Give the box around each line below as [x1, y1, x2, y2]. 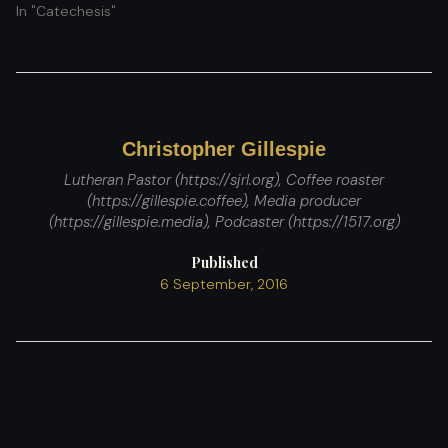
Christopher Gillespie [122, 138, 326, 161]
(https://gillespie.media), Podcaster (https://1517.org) [48, 212, 400, 233]
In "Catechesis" [16, 2, 116, 21]
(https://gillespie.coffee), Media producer [87, 191, 361, 212]
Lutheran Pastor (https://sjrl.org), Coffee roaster [64, 170, 384, 191]
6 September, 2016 [160, 275, 288, 294]
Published [190, 253, 258, 273]
